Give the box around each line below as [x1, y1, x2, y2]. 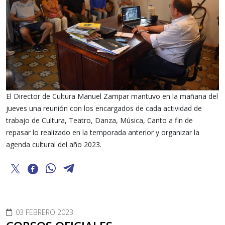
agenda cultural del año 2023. [6, 140, 101, 150]
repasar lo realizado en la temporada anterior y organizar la [6, 128, 199, 138]
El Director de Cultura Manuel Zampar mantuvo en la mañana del [6, 91, 218, 101]
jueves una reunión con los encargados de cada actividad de [6, 103, 202, 114]
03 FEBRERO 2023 [16, 207, 73, 217]
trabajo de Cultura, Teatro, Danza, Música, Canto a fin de [6, 116, 193, 126]
